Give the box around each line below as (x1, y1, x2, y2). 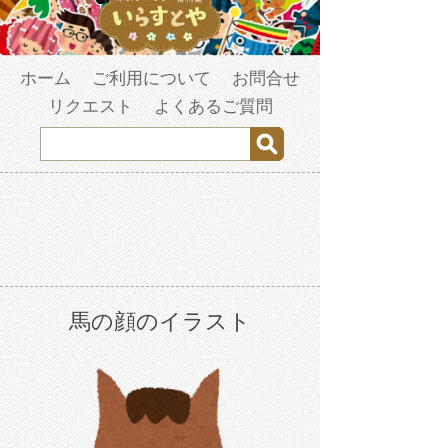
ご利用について (92, 69, 211, 89)
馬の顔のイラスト (69, 309, 251, 335)
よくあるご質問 (153, 97, 273, 117)
